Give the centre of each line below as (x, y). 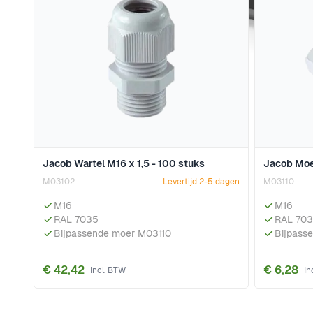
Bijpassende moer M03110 (112, 234)
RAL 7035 (76, 220)
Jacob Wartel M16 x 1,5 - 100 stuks (124, 164)
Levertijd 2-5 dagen (201, 182)
